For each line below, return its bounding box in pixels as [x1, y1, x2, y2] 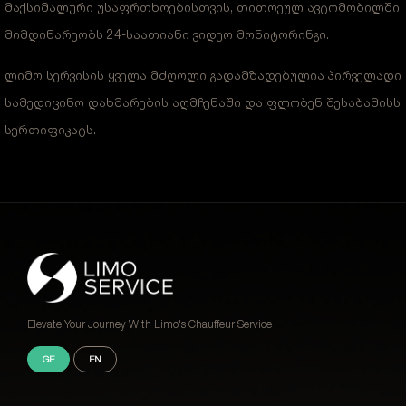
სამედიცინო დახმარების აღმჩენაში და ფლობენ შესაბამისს [5, 94, 401, 110]
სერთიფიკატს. [5, 121, 96, 137]
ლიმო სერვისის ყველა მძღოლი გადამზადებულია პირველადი [5, 67, 401, 82]
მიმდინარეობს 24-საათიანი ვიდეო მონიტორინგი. [5, 26, 329, 42]
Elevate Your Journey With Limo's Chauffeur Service [27, 317, 272, 331]
